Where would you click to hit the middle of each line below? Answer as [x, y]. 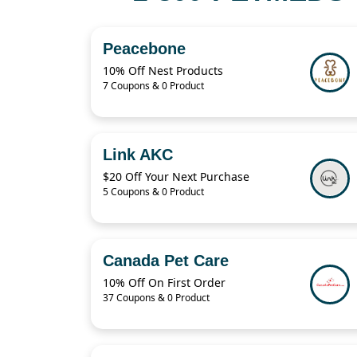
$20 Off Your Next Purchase [176, 177]
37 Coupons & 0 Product [156, 298]
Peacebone [144, 49]
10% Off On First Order [164, 283]
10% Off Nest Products [163, 71]
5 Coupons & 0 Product [153, 192]
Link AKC [138, 155]
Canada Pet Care [166, 261]
